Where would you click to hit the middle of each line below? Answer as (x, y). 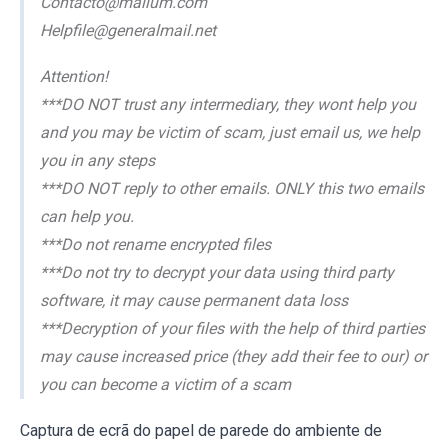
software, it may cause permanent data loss (194, 300)
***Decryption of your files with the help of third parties (232, 328)
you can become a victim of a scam (165, 384)
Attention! (74, 76)
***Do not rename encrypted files (155, 244)
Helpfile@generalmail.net (128, 30)
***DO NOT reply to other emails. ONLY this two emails (232, 188)
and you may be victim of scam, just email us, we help (230, 132)
